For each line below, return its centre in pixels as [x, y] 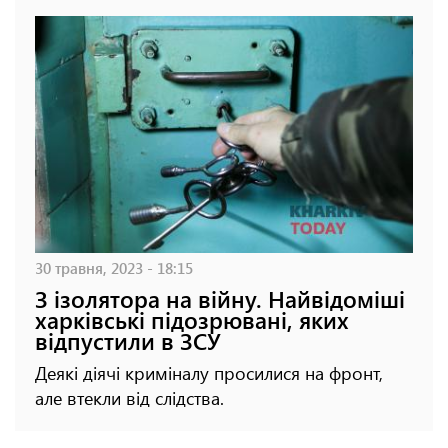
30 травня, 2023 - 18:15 [114, 267]
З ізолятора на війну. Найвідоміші [220, 298]
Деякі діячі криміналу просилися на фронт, [209, 372]
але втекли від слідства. [129, 397]
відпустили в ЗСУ [128, 340]
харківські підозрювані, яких [192, 319]
